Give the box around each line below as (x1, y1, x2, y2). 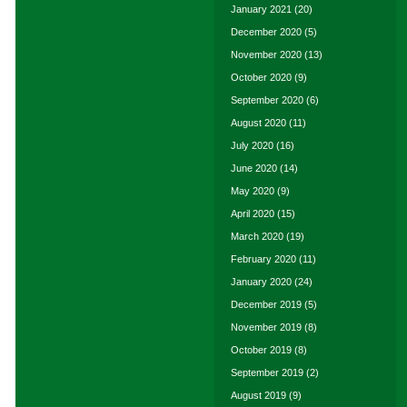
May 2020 (231, 185, 274, 196)
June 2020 (231, 163, 277, 174)
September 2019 (231, 367, 303, 378)
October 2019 (231, 344, 292, 355)
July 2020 (231, 140, 273, 151)
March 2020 (231, 231, 283, 242)
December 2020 (231, 26, 302, 37)
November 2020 (231, 49, 302, 60)
